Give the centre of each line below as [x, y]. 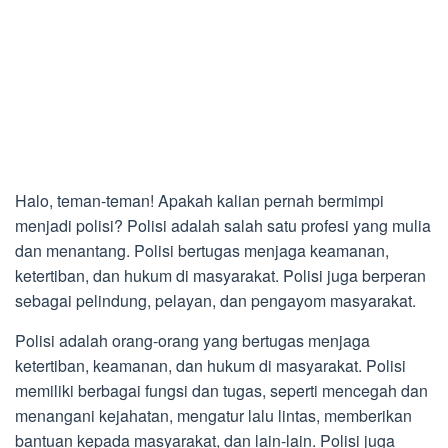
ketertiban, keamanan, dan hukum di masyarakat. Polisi [210, 366]
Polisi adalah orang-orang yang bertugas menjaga [192, 341]
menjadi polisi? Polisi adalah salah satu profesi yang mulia [223, 226]
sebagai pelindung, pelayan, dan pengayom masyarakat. [215, 301]
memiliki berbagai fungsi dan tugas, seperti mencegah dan [221, 391]
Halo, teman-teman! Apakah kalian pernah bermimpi [199, 201]
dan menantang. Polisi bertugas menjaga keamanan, [202, 251]
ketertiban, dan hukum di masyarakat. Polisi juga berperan [220, 276]
